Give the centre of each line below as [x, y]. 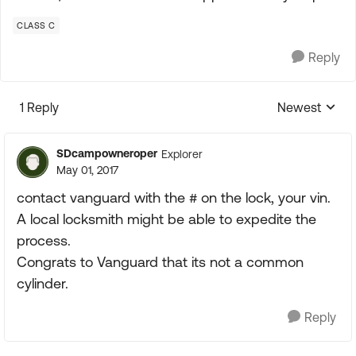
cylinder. [43, 283]
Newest [299, 107]
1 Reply [39, 107]
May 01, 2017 [87, 170]
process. [44, 240]
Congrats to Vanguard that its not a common [160, 262]
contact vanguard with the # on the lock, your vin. [174, 197]
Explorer [182, 154]
